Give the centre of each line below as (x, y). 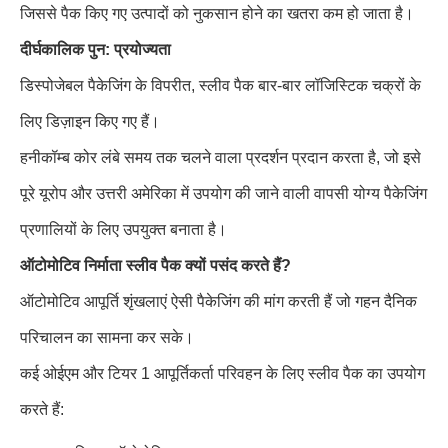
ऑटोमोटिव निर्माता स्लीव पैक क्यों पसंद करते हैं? (155, 265)
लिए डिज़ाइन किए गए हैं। (90, 121)
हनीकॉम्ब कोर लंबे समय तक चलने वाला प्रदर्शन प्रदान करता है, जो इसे (220, 157)
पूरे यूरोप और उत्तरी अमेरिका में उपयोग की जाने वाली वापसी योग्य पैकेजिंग (223, 193)
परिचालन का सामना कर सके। (107, 337)
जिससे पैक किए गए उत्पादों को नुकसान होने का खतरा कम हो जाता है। (217, 13)
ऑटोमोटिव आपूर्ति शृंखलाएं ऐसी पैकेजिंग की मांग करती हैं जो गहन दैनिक (218, 301)
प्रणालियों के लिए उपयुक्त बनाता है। (123, 229)
